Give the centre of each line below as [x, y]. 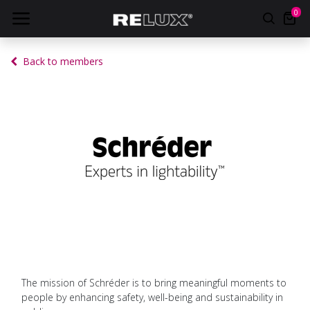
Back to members [63, 61]
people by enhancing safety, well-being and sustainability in [152, 297]
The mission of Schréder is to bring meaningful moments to [154, 283]
